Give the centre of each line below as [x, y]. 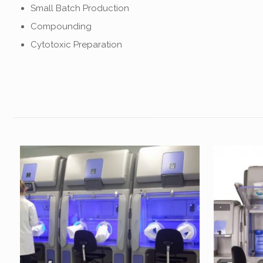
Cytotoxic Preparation [76, 45]
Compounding [61, 26]
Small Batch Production [80, 8]
